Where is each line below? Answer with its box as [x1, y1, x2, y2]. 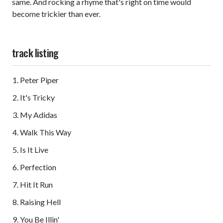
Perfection [20, 162, 57, 172]
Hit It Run [20, 180, 53, 190]
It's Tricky [20, 93, 55, 103]
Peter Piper [20, 75, 59, 85]
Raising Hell [20, 197, 61, 207]
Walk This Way [20, 127, 72, 137]
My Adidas [20, 110, 58, 120]
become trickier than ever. [12, 9, 101, 19]
